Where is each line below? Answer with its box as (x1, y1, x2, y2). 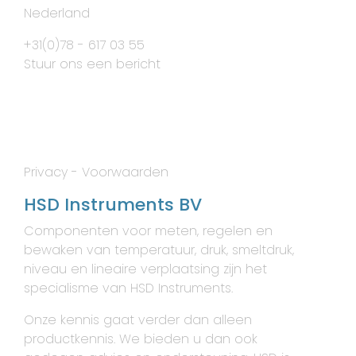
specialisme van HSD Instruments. (24, 279, 233, 298)
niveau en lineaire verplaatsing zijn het (24, 260, 267, 279)
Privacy (24, 163, 68, 182)
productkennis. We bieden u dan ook (24, 330, 257, 349)
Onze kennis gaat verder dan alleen (24, 311, 252, 330)
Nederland (24, 4, 90, 23)
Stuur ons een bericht (24, 55, 161, 74)
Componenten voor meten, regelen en (24, 222, 273, 241)
